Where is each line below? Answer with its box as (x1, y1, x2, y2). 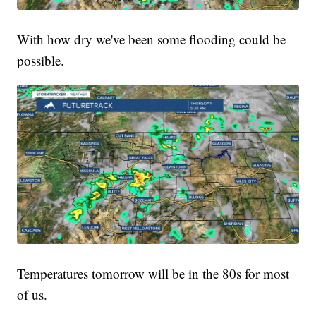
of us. (17, 286, 48, 304)
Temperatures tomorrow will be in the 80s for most (17, 265, 290, 283)
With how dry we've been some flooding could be (17, 30, 286, 49)
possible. (17, 51, 65, 70)
